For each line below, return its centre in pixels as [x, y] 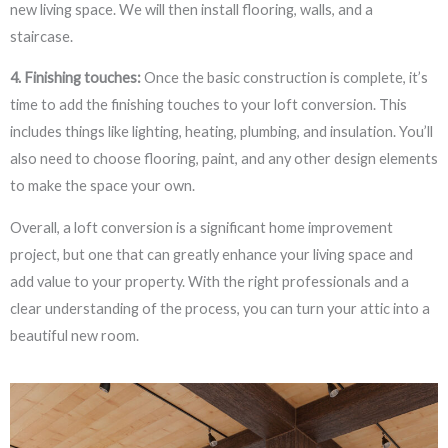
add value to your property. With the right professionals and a [209, 281]
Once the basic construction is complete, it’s [284, 78]
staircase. [41, 36]
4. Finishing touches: [75, 78]
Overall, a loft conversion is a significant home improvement [201, 227]
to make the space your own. [102, 186]
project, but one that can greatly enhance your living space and [211, 254]
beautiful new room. [74, 335]
